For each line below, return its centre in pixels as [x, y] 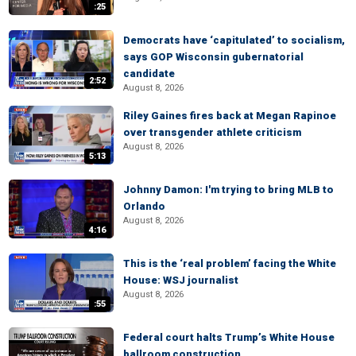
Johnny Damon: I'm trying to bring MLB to [228, 190]
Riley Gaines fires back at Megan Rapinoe [230, 116]
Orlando [144, 206]
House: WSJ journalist [181, 280]
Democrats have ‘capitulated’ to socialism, [234, 40]
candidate [149, 74]
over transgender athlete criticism [212, 132]
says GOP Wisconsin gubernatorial [213, 57]
